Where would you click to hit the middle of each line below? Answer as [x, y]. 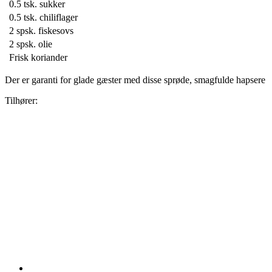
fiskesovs [56, 31]
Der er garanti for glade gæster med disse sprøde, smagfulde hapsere [135, 80]
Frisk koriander [38, 58]
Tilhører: [21, 101]
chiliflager [59, 18]
